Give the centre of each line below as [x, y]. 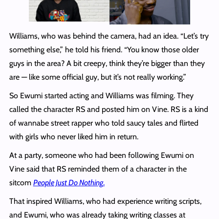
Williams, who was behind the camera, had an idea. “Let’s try [109, 36]
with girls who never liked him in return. [74, 136]
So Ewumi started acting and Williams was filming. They [101, 95]
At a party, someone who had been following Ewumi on [101, 155]
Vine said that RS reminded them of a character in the [98, 169]
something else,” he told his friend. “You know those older [104, 49]
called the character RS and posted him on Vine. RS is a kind [109, 109]
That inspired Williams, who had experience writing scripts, [105, 201]
